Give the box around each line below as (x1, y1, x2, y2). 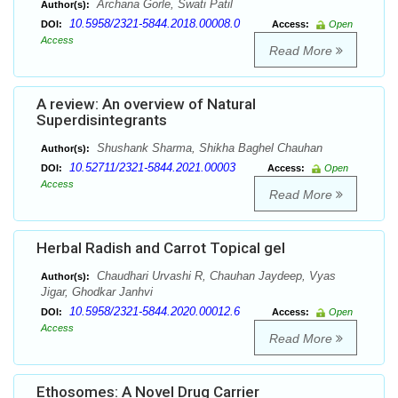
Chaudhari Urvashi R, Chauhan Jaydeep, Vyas (93, 269, 336, 283)
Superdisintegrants (36, 111, 167, 130)
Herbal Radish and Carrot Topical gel (36, 239, 285, 258)
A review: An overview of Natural (36, 95, 256, 114)
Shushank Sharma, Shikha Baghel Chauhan (93, 141, 322, 155)
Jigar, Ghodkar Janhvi (41, 285, 153, 299)
